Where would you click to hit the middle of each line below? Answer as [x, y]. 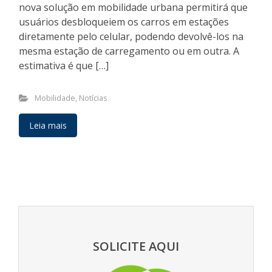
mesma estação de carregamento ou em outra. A [129, 51]
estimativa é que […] [64, 65]
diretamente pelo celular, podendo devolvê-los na [131, 36]
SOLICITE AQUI [136, 246]
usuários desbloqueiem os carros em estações [124, 22]
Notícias [93, 97]
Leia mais [48, 125]
